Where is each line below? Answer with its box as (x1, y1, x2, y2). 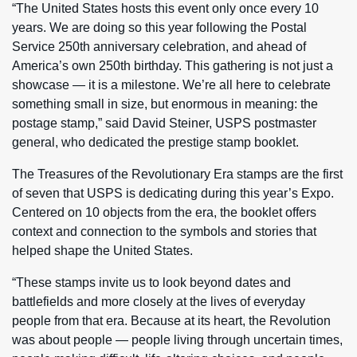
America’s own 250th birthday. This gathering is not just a (12, 58, 333, 73)
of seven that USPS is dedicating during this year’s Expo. (12, 186, 334, 200)
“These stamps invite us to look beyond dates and (12, 275, 291, 289)
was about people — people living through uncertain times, (12, 332, 343, 347)
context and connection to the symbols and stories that (12, 224, 316, 238)
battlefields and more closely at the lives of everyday (12, 294, 305, 308)
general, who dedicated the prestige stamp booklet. (12, 135, 299, 149)
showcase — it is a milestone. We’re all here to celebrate (12, 77, 331, 92)
